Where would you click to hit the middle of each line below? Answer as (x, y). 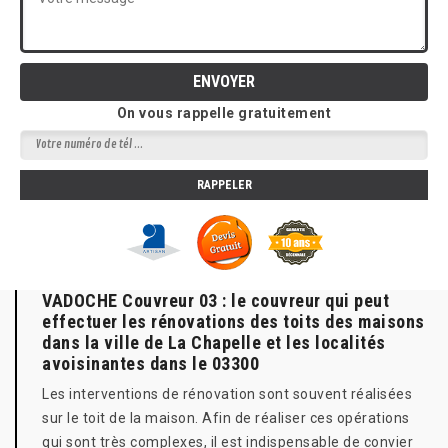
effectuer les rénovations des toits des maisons (233, 321)
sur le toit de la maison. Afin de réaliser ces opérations (226, 418)
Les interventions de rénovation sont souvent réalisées (227, 394)
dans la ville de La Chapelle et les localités (214, 342)
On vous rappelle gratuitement (224, 113)
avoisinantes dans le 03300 (150, 363)
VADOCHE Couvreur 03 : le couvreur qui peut (215, 300)
